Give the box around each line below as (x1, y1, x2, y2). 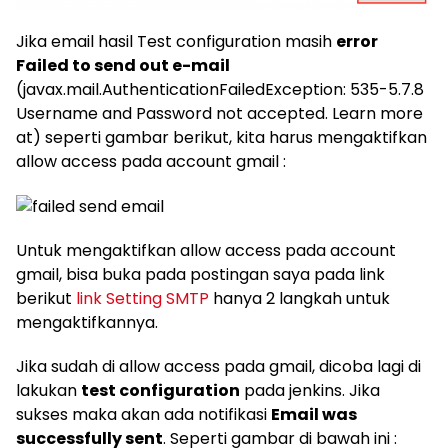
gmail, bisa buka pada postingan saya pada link (16, 262, 385, 286)
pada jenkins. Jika (240, 378, 380, 402)
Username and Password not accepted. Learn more (16, 102, 423, 126)
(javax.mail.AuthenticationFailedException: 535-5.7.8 (16, 78, 424, 102)
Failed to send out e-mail (16, 54, 230, 78)
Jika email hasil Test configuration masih (16, 30, 336, 54)
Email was (271, 402, 357, 426)
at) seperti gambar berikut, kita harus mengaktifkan (16, 126, 427, 150)
